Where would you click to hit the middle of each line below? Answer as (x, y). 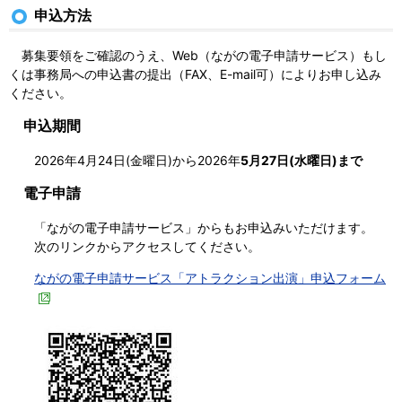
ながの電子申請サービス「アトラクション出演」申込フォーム (210, 277)
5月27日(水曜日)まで (301, 160)
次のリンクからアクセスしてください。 (147, 246)
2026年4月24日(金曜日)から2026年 (137, 160)
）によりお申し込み (325, 74)
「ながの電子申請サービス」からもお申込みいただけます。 (204, 227)
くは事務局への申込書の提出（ (97, 74)
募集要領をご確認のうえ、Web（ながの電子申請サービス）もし (198, 55)
